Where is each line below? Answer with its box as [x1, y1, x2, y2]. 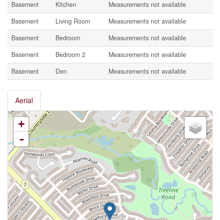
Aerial [15, 95, 33, 106]
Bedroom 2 [55, 50, 85, 59]
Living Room [55, 17, 90, 26]
